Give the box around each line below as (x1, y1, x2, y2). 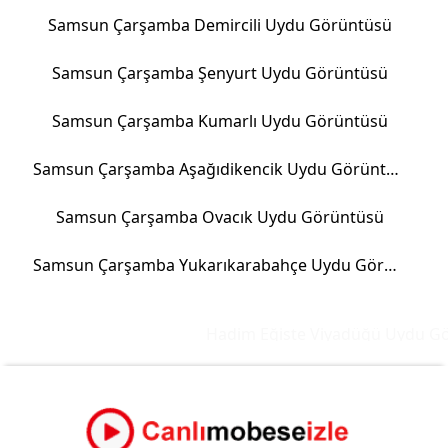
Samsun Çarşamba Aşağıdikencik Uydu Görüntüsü (386, 158, 399, 180)
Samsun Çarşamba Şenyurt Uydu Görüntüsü (51, 62, 388, 84)
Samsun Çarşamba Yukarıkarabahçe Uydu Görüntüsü (384, 254, 397, 276)
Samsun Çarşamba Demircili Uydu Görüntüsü (47, 14, 392, 36)
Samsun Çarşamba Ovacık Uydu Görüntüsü (55, 206, 384, 228)
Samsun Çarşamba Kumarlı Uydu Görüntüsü (51, 110, 388, 132)
